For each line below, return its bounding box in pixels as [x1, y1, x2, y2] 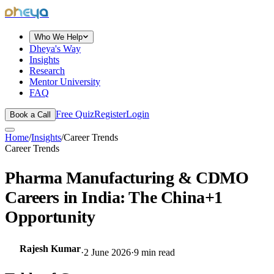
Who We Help [34, 32, 83, 42]
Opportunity [5, 207, 95, 227]
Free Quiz [56, 109, 94, 119]
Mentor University [29, 76, 100, 87]
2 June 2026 [84, 247, 131, 258]
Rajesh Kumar [20, 243, 81, 254]
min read [139, 247, 175, 258]
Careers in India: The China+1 [5, 188, 223, 207]
